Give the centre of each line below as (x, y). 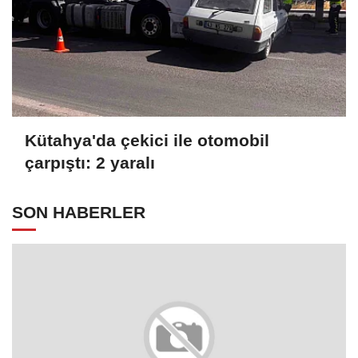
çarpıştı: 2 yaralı (90, 162)
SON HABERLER (79, 213)
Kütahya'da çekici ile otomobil (147, 140)
